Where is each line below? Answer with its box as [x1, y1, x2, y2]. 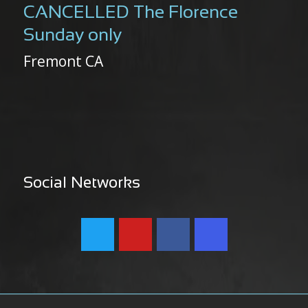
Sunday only [23, 27, 122, 44]
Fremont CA [23, 52, 103, 71]
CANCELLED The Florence [23, 5, 238, 21]
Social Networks [23, 176, 140, 191]
